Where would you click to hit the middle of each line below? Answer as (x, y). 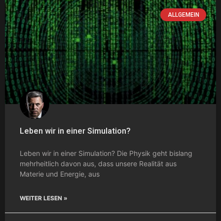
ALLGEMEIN (183, 15)
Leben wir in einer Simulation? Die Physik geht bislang (106, 153)
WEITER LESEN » (44, 198)
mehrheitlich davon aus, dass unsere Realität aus (98, 163)
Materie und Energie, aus (60, 174)
